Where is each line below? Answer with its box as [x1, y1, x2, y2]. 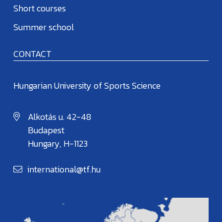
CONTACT [13, 47, 52, 60]
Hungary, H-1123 [28, 136, 88, 150]
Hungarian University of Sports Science [13, 78, 161, 92]
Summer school [13, 20, 74, 34]
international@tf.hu [27, 162, 101, 176]
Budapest [28, 123, 64, 137]
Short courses [13, 1, 66, 15]
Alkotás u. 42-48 [28, 110, 91, 123]
